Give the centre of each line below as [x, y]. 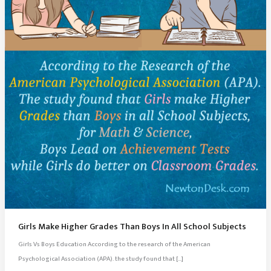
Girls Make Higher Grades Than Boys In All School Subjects [132, 227]
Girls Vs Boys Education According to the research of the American [114, 245]
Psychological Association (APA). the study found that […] [100, 259]
